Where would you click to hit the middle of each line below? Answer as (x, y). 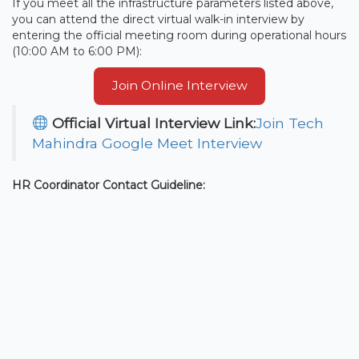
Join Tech (289, 123)
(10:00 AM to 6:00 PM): (77, 51)
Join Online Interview (179, 86)
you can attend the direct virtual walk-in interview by (158, 19)
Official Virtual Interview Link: (153, 123)
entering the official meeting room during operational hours (179, 35)
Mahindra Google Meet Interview (147, 143)
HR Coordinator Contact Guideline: (109, 185)
